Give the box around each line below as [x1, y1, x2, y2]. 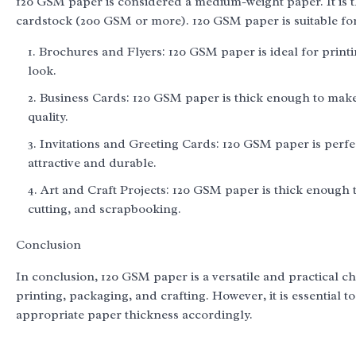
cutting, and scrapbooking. [28, 200, 181, 217]
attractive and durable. [28, 154, 157, 171]
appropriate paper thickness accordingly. [16, 306, 253, 323]
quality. [28, 108, 68, 125]
